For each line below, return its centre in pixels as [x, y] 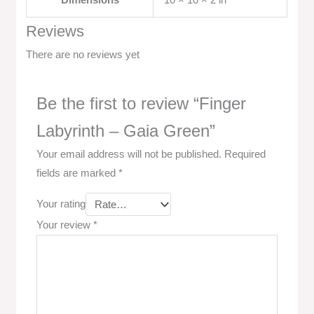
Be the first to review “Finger [142, 103]
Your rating [61, 204]
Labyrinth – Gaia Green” [126, 131]
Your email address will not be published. [129, 154]
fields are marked [78, 173]
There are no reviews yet [83, 55]
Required [245, 154]
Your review [65, 225]
